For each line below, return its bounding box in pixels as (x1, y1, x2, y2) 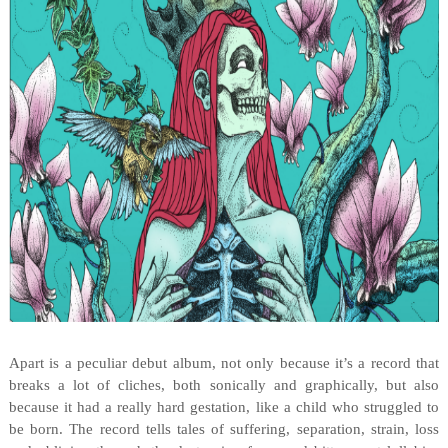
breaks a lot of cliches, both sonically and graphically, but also (8, 377, 440, 393)
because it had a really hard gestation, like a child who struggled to (8, 399, 440, 415)
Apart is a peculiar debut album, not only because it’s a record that (8, 355, 440, 371)
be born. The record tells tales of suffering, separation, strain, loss (8, 421, 440, 437)
